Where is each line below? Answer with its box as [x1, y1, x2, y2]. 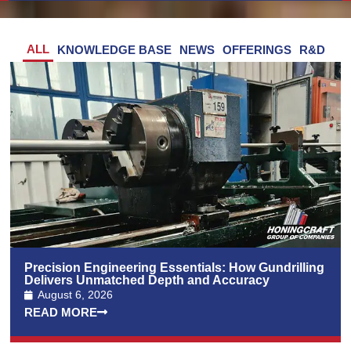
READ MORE [24, 306, 98, 320]
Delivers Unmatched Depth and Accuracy [24, 273, 273, 288]
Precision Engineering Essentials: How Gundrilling [24, 261, 325, 275]
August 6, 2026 [38, 288, 114, 302]
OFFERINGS [222, 43, 291, 57]
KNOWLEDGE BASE [56, 43, 172, 57]
